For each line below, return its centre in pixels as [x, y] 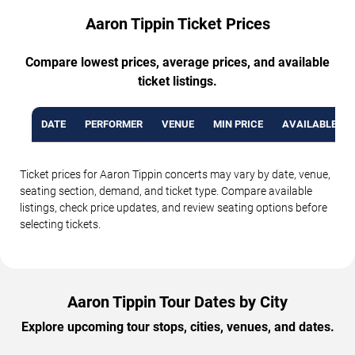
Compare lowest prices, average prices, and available [177, 62]
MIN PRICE [238, 124]
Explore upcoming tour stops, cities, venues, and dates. [177, 326]
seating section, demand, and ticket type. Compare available [166, 191]
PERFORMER [114, 124]
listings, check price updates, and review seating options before [174, 207]
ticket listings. [177, 81]
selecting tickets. [60, 224]
